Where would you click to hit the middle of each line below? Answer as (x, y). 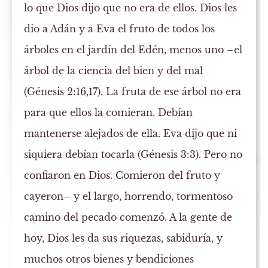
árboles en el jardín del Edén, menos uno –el (133, 50)
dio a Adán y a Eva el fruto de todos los (120, 29)
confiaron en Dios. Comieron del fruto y (122, 176)
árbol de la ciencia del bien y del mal (114, 71)
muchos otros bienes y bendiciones (109, 259)
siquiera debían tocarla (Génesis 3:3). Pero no (133, 155)
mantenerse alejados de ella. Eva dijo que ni (131, 134)
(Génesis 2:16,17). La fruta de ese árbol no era (133, 92)
